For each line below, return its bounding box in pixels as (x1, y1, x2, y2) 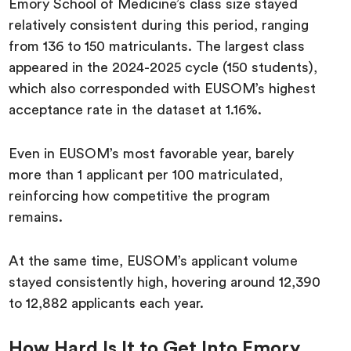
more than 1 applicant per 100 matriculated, (9, 167, 284, 182)
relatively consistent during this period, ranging (9, 17, 309, 32)
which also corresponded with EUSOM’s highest (9, 81, 317, 96)
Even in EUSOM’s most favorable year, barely (9, 146, 295, 161)
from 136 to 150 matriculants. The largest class (9, 38, 306, 53)
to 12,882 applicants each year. (9, 295, 208, 310)
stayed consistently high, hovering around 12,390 (9, 274, 321, 289)
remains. (9, 209, 63, 224)
